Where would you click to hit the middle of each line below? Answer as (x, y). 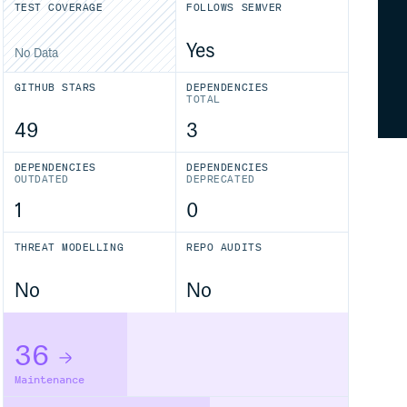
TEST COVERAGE (59, 8)
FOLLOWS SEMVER (234, 8)
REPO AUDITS (224, 248)
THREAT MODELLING (69, 248)
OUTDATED (41, 180)
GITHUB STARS (55, 88)
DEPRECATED (221, 180)
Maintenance (49, 380)
